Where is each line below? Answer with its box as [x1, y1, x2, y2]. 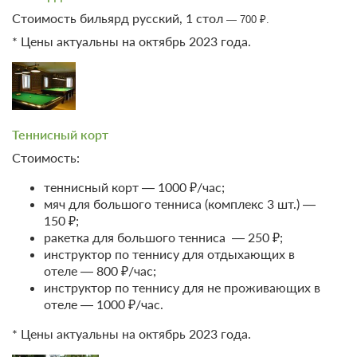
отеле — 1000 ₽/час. [44, 296, 163, 312]
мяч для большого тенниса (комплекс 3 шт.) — [44, 196, 316, 212]
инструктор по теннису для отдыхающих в [44, 246, 295, 262]
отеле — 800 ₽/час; [44, 263, 156, 279]
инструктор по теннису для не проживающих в [44, 280, 320, 296]
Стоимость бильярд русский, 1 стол [12, 10, 226, 26]
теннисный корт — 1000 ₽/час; [44, 179, 225, 195]
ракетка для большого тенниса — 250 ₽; [44, 229, 283, 245]
